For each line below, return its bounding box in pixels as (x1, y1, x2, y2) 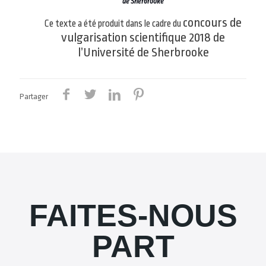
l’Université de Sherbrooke (77, 45, 209, 59)
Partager (20, 91, 48, 101)
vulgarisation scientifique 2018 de (61, 30, 226, 45)
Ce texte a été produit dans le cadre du (45, 18, 183, 29)
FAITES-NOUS (28, 198, 237, 233)
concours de (183, 15, 242, 30)
